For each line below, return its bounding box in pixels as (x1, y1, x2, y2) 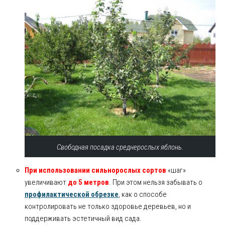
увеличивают (24, 178, 68, 187)
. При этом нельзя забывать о (108, 178, 202, 187)
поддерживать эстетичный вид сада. (24, 214, 142, 223)
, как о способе (118, 190, 167, 199)
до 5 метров (67, 178, 109, 187)
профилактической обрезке (24, 190, 119, 199)
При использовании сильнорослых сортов (24, 166, 166, 175)
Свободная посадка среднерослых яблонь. (57, 143, 183, 152)
